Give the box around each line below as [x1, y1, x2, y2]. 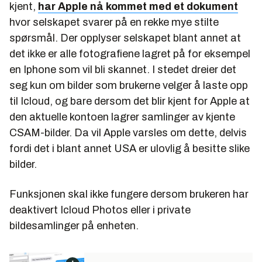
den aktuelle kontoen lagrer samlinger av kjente [9, 111, 235, 123]
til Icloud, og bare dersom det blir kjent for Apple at [9, 95, 250, 107]
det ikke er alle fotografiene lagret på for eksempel [9, 47, 250, 60]
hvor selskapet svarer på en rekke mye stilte [9, 16, 219, 28]
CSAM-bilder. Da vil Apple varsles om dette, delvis [9, 126, 247, 139]
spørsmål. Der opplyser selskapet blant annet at [9, 32, 241, 44]
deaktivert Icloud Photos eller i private [9, 204, 191, 216]
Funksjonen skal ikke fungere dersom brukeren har [9, 188, 249, 200]
